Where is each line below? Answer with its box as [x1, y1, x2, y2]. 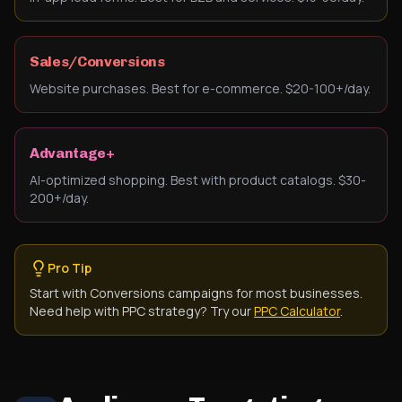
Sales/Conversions [30, 53, 165, 70]
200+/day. [30, 189, 89, 206]
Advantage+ [30, 144, 115, 162]
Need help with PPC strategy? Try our [30, 302, 254, 319]
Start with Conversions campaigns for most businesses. [30, 284, 363, 301]
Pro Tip [48, 259, 92, 276]
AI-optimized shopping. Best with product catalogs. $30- [30, 171, 366, 188]
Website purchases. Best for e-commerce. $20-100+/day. [30, 80, 371, 97]
